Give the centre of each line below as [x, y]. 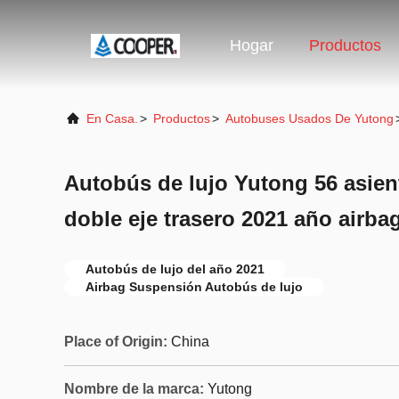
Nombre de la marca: [134, 389]
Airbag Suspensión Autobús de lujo [194, 287]
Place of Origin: [116, 342]
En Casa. [112, 118]
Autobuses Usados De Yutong [309, 118]
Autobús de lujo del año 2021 [175, 269]
